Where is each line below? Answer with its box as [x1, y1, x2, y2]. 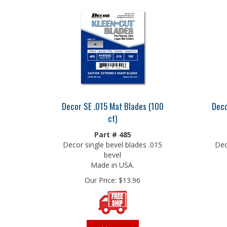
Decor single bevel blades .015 [63, 137, 162, 147]
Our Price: [85, 173, 117, 182]
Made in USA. [91, 158, 134, 167]
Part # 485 [94, 127, 131, 137]
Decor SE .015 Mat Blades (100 [61, 97, 164, 110]
